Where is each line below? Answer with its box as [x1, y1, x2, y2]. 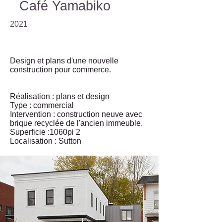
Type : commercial [10, 101, 74, 110]
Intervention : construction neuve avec [10, 110, 142, 118]
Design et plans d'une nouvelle [10, 56, 118, 65]
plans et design [56, 92, 111, 101]
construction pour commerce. [10, 65, 111, 74]
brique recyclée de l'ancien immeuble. [10, 119, 143, 127]
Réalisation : [10, 92, 56, 101]
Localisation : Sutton [10, 137, 81, 145]
